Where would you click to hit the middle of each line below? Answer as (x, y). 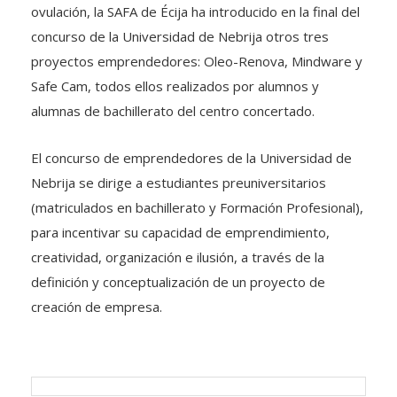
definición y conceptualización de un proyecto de (178, 282)
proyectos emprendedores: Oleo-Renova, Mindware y (197, 61)
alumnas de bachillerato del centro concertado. (173, 111)
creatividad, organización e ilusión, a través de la (178, 257)
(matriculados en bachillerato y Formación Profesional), (197, 207)
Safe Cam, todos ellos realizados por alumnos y (175, 86)
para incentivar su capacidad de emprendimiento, (180, 232)
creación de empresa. (97, 307)
